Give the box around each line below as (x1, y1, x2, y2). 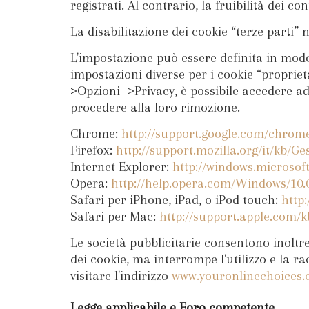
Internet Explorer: (70, 159, 172, 175)
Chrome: (70, 126, 121, 141)
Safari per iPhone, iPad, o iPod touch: (70, 192, 281, 208)
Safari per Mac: (70, 208, 159, 224)
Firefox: (70, 142, 116, 158)
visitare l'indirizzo (70, 268, 172, 283)
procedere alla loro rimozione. (70, 99, 240, 115)
